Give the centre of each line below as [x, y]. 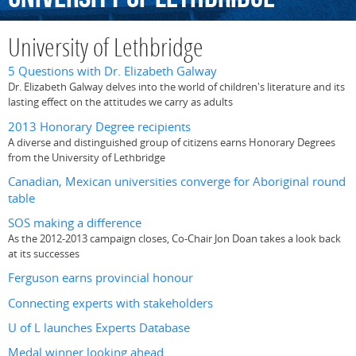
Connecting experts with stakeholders [110, 303]
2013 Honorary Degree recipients [99, 126]
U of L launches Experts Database [99, 327]
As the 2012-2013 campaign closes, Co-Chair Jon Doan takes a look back [174, 239]
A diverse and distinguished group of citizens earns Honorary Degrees [172, 142]
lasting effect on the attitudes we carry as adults [120, 102]
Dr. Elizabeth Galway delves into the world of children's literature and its [176, 87]
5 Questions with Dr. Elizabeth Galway [112, 72]
